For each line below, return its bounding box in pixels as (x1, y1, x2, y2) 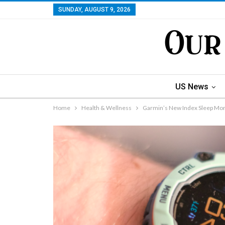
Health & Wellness (81, 104, 132, 111)
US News (175, 82, 208, 91)
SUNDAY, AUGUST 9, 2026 (58, 6, 131, 13)
